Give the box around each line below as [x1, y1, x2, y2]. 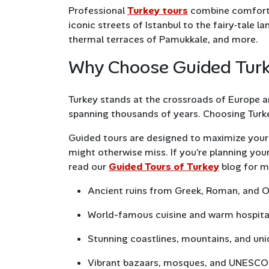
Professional [68, 4, 127, 17]
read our [68, 160, 109, 174]
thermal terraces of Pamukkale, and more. [68, 33, 258, 46]
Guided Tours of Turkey [109, 160, 219, 174]
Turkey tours [127, 4, 188, 17]
